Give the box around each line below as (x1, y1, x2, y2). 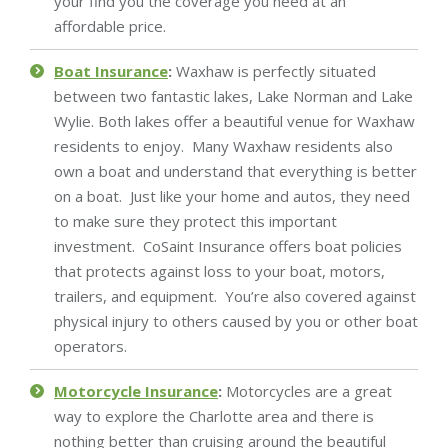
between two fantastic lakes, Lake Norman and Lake (54, 85, 413, 106)
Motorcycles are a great (222, 380, 392, 401)
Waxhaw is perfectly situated (172, 60, 376, 81)
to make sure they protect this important (54, 210, 337, 231)
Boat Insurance (54, 60, 168, 81)
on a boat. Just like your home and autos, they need (54, 185, 410, 206)
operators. (54, 335, 127, 356)
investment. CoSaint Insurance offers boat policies (54, 235, 402, 256)
